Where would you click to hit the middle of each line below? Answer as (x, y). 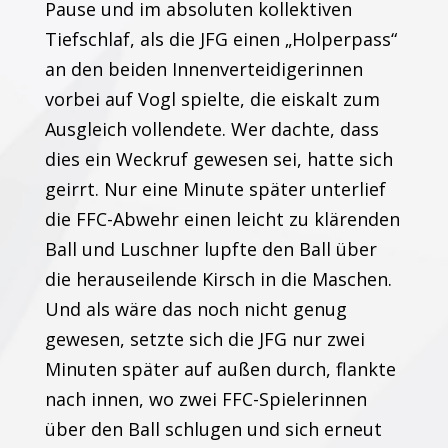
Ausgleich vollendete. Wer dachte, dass (211, 129)
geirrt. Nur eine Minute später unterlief (215, 189)
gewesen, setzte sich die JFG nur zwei (204, 339)
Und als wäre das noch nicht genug (195, 309)
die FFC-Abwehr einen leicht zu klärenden (222, 219)
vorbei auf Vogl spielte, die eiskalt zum (212, 99)
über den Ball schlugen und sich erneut (213, 429)
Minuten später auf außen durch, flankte (220, 369)
